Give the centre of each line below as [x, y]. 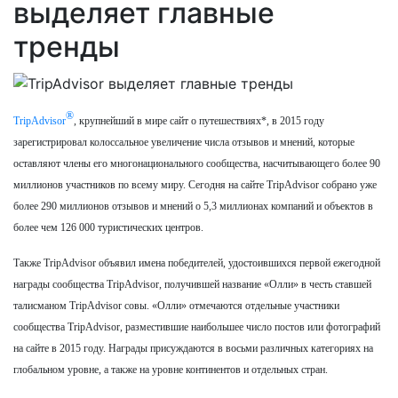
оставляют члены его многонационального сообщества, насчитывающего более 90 [197, 163]
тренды [67, 47]
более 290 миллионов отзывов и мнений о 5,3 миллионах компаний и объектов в [193, 206]
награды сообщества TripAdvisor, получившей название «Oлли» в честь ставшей [192, 284]
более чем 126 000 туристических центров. [108, 227]
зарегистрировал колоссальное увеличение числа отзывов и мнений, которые [184, 142]
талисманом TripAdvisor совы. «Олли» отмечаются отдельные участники [176, 305]
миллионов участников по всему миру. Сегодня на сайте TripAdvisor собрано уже [195, 184]
